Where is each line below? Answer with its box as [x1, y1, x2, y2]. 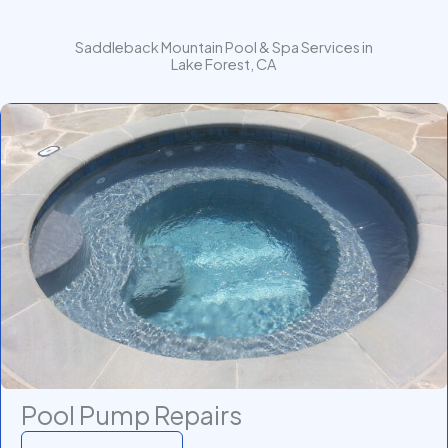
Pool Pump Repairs [21, 399, 242, 432]
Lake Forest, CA [171, 55, 277, 74]
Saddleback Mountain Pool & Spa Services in [75, 38, 373, 57]
